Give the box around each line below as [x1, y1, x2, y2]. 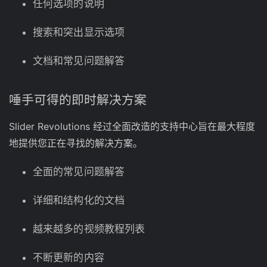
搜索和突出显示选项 [33, 26, 125, 39]
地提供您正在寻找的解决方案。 [9, 137, 142, 150]
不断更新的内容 [33, 252, 104, 264]
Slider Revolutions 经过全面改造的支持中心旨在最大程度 [9, 120, 255, 133]
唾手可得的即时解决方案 [9, 92, 147, 108]
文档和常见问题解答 [33, 55, 125, 67]
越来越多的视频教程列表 [33, 223, 145, 235]
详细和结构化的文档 [33, 194, 125, 207]
